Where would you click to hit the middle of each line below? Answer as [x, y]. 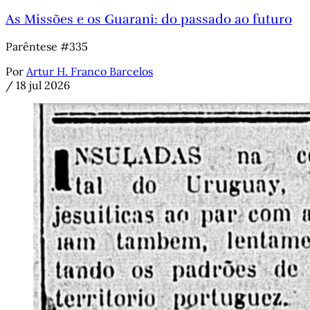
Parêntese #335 [47, 47]
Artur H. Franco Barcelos [90, 72]
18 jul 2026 [43, 85]
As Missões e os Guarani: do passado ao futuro [149, 19]
